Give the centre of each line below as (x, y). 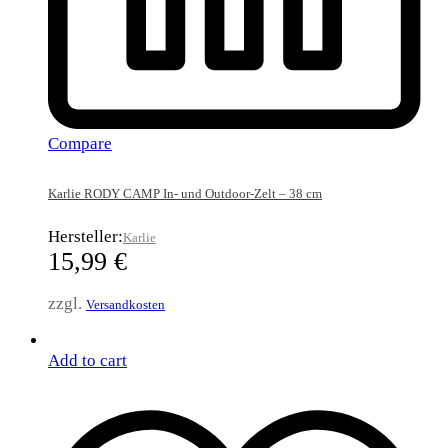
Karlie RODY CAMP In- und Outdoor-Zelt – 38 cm (185, 194)
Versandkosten (125, 304)
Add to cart (87, 360)
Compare (80, 144)
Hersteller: (85, 236)
